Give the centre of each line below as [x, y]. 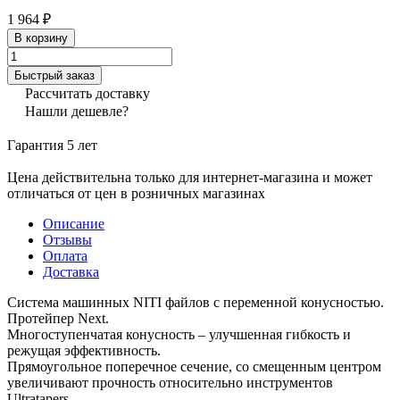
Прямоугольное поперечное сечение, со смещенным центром [194, 366]
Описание [74, 223]
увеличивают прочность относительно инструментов [170, 382]
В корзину [41, 37]
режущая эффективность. [84, 350]
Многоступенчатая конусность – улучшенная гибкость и [179, 334]
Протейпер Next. [58, 318]
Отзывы [67, 239]
